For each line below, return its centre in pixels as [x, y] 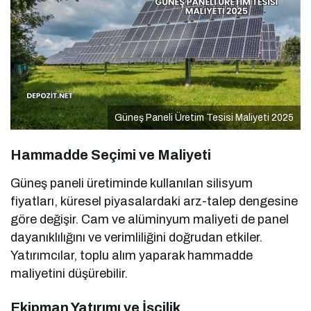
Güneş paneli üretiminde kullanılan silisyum [132, 184]
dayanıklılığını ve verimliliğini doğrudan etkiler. [137, 238]
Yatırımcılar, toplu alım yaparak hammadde [132, 256]
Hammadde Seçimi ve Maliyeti [111, 155]
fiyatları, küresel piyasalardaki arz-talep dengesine [154, 202]
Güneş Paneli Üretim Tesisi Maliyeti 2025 [204, 118]
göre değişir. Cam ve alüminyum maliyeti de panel [150, 220]
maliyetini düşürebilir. [69, 274]
